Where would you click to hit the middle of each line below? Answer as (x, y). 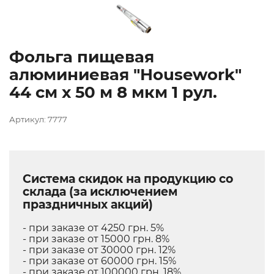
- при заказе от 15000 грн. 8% (96, 239)
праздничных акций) (88, 204)
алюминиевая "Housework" (125, 75)
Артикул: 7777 (38, 120)
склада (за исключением (100, 191)
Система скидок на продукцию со (128, 179)
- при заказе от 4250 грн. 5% (93, 228)
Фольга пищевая (82, 57)
